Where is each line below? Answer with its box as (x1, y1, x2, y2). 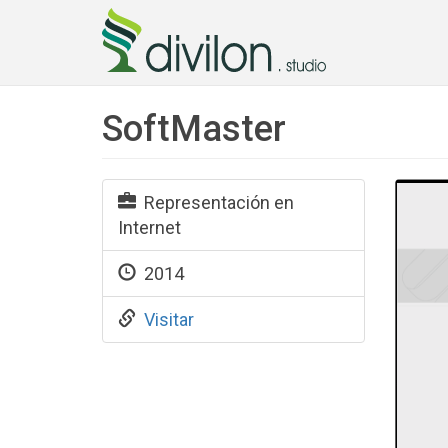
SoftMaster (102, 108, 286, 150)
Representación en (136, 192, 294, 213)
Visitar (144, 309, 194, 330)
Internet (118, 217, 181, 238)
